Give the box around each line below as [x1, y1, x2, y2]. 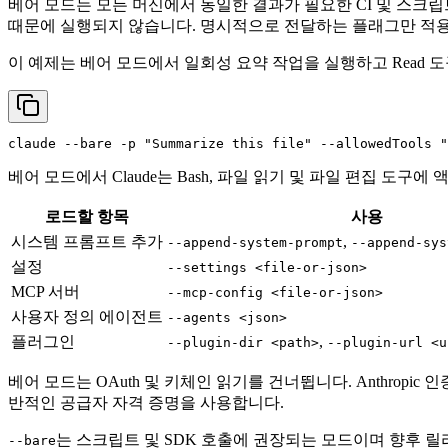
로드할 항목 [45, 208, 129, 226]
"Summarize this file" [144, 136, 312, 152]
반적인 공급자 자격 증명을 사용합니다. [8, 394, 284, 412]
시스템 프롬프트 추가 [11, 233, 163, 251]
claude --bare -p [8, 136, 144, 152]
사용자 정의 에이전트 [11, 308, 163, 326]
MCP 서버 [11, 283, 80, 301]
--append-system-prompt [167, 235, 343, 251]
